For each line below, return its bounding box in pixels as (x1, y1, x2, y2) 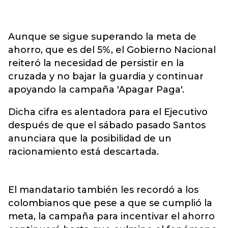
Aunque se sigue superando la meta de (8, 31, 196, 42)
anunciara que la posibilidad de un (8, 133, 172, 144)
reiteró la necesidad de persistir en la (8, 58, 184, 69)
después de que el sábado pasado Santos (8, 120, 206, 131)
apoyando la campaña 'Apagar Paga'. (8, 84, 184, 95)
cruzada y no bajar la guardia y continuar (8, 71, 204, 82)
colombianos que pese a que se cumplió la (8, 197, 212, 209)
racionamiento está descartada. (8, 146, 159, 157)
